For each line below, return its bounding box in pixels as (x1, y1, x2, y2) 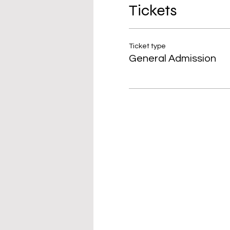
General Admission (128, 53, 216, 64)
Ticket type (128, 43, 166, 50)
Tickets (128, 1, 177, 20)
